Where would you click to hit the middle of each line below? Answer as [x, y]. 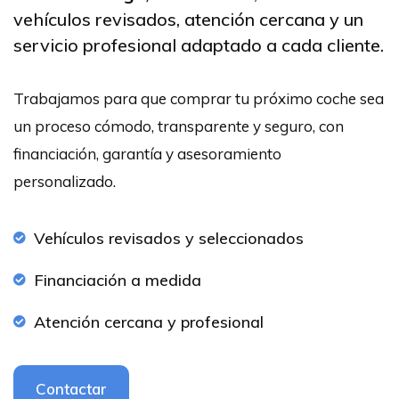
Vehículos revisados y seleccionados [168, 238]
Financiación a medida [117, 280]
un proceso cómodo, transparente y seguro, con [179, 126]
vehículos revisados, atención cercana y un [188, 19]
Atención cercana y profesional [148, 322]
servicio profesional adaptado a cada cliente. [199, 45]
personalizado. [65, 181]
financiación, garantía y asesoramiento [147, 153]
